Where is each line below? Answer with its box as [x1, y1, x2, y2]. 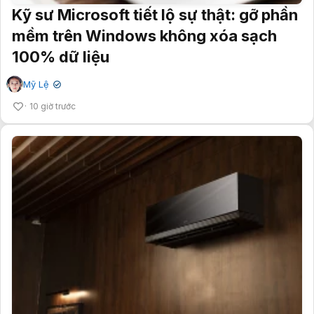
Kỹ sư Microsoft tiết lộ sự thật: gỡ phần [12, 6, 298, 24]
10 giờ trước [29, 101, 76, 111]
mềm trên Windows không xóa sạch [12, 27, 277, 45]
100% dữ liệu [12, 48, 109, 66]
